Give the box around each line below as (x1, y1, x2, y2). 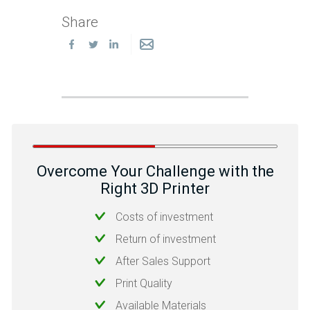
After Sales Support (115, 255, 210, 268)
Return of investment (115, 232, 216, 246)
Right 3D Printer (100, 180, 210, 198)
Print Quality (115, 277, 172, 291)
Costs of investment (115, 210, 213, 224)
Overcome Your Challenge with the (36, 163, 274, 181)
